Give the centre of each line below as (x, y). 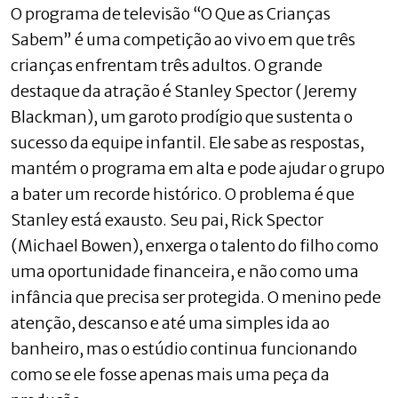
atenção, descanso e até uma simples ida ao (170, 322)
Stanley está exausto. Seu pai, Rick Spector (167, 219)
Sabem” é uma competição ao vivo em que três (183, 39)
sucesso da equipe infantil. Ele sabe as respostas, (187, 142)
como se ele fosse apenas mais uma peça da (170, 374)
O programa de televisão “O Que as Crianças (171, 13)
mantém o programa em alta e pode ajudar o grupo (198, 168)
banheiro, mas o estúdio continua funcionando (184, 348)
